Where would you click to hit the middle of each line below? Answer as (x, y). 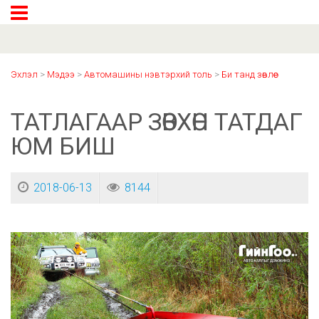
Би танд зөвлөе (250, 74)
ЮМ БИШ (63, 146)
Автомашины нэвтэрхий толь (148, 74)
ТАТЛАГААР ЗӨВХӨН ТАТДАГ (157, 122)
